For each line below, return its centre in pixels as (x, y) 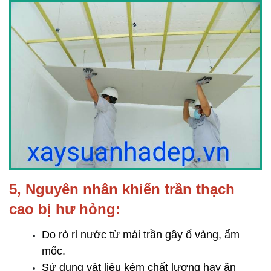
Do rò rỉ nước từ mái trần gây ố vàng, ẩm (141, 234)
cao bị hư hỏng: (65, 209)
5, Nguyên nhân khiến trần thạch (122, 189)
